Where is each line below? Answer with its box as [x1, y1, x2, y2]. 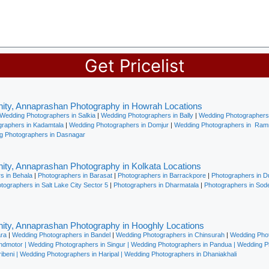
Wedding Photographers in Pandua [131, 241, 232, 248]
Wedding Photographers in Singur [28, 241, 125, 248]
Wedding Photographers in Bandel [12, 231, 110, 238]
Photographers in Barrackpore [118, 171, 206, 179]
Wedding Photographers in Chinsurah [114, 231, 225, 238]
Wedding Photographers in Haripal [20, 250, 119, 258]
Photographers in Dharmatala [113, 181, 199, 189]
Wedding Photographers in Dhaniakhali [124, 250, 237, 258]
